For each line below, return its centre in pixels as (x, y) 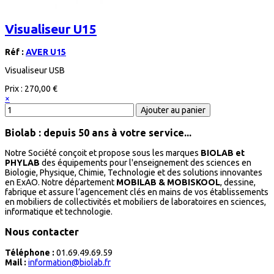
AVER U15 (46, 52)
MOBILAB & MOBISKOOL (168, 183)
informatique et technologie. (59, 212)
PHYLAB (22, 163)
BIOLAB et (223, 153)
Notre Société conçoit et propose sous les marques (103, 153)
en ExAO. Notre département (61, 183)
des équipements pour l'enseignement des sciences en (146, 163)
